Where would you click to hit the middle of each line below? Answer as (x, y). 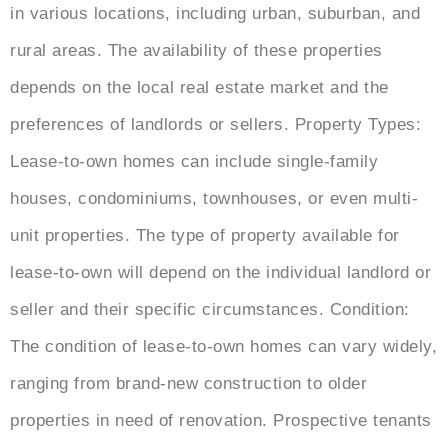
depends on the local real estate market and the (199, 88)
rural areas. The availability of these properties (196, 51)
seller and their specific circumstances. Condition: (210, 310)
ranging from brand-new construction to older (188, 384)
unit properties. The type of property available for (205, 236)
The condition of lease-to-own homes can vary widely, (223, 347)
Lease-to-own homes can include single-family (194, 162)
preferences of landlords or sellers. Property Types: (215, 125)
